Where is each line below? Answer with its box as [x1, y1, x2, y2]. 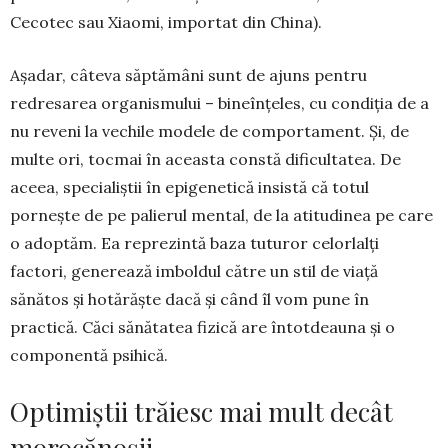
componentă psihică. [10, 344, 168, 365]
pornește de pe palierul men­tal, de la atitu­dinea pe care [10, 204, 433, 225]
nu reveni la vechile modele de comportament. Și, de [10, 120, 409, 141]
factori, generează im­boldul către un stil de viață [10, 260, 378, 281]
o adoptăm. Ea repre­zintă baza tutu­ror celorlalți [10, 232, 379, 253]
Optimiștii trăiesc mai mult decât [10, 393, 393, 429]
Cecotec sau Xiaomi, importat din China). [10, 11, 322, 32]
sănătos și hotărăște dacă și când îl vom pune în [10, 288, 369, 309]
